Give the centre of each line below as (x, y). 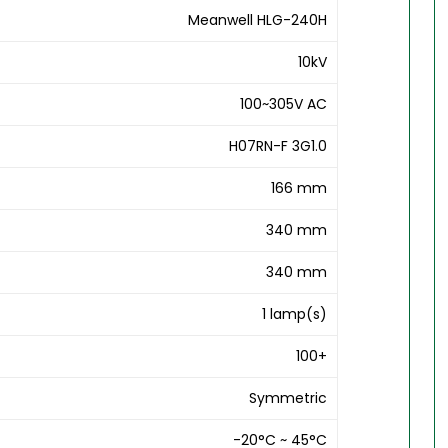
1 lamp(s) (295, 314)
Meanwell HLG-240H (258, 20)
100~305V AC (284, 104)
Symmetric (288, 398)
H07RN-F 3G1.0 (278, 146)
